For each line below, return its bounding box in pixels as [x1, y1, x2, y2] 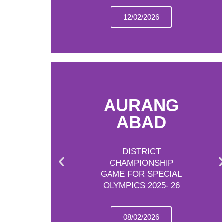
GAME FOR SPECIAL [101, 169, 182, 179]
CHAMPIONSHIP [109, 158, 173, 167]
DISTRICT [122, 146, 161, 156]
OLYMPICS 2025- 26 [103, 180, 180, 190]
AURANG [104, 95, 179, 114]
